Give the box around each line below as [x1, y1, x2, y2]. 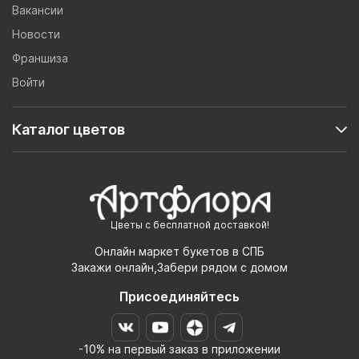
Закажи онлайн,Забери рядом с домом [71, 260, 288, 275]
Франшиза [12, 50, 68, 65]
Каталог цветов [12, 120, 125, 138]
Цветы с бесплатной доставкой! [110, 219, 269, 232]
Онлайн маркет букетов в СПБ [95, 244, 264, 259]
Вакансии [12, 2, 63, 17]
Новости [12, 26, 60, 41]
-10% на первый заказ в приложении [79, 342, 280, 357]
